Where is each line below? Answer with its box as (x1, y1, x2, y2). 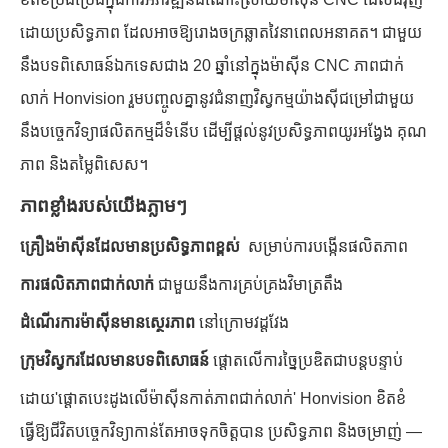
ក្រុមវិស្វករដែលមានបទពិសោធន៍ (20, 351, 213, 369)
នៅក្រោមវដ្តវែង (199, 313, 289, 331)
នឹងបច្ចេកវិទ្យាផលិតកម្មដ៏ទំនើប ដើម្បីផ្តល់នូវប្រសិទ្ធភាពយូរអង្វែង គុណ (20, 122, 427, 140)
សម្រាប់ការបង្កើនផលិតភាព (248, 237, 408, 255)
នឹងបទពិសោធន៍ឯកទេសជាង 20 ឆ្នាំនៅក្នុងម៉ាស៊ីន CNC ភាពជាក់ (20, 56, 404, 74)
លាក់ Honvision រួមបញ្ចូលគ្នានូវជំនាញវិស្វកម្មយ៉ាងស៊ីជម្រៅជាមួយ (20, 89, 414, 107)
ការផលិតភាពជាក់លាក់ (20, 275, 158, 293)
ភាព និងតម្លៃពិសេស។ (20, 155, 148, 173)
